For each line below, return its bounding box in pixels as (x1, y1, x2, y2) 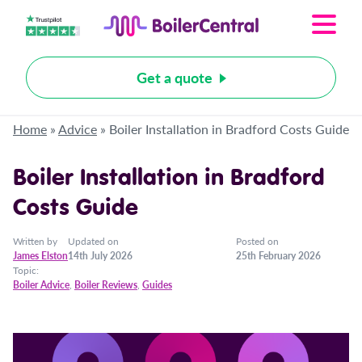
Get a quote (136, 67, 213, 87)
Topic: (13, 263, 39, 277)
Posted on (236, 234, 279, 248)
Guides (142, 278, 172, 292)
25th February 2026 (236, 249, 321, 263)
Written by (13, 234, 57, 248)
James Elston (13, 249, 68, 263)
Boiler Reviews (74, 278, 137, 292)
